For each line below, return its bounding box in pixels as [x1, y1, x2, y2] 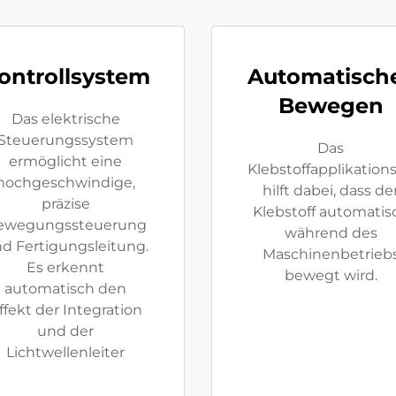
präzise [41, 195, 90, 212]
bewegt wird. [284, 267, 377, 284]
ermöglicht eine [9, 153, 122, 170]
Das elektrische [11, 110, 120, 127]
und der [37, 323, 94, 339]
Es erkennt [27, 259, 104, 276]
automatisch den [4, 280, 126, 297]
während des [284, 225, 377, 241]
